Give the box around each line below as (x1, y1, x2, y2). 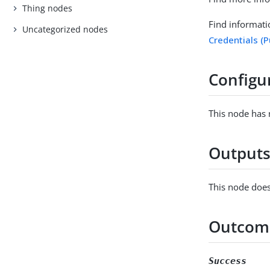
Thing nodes (22, 2, 73, 14)
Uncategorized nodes (22, 24, 108, 36)
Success (209, 255, 247, 266)
